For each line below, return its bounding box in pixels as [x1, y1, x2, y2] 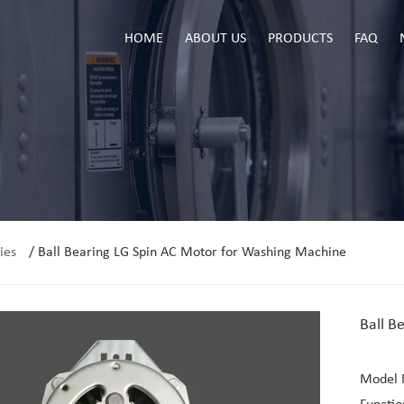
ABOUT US [185, 31, 247, 46]
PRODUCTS [268, 31, 334, 46]
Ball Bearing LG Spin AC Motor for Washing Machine [38, 245, 346, 260]
